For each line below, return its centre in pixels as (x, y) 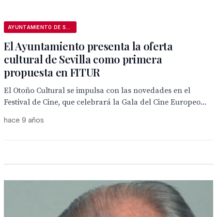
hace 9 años (24, 120)
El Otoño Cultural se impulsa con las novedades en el (97, 91)
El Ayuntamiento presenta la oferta (88, 46)
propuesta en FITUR (52, 72)
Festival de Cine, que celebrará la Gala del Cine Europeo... (105, 102)
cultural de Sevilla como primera (83, 59)
